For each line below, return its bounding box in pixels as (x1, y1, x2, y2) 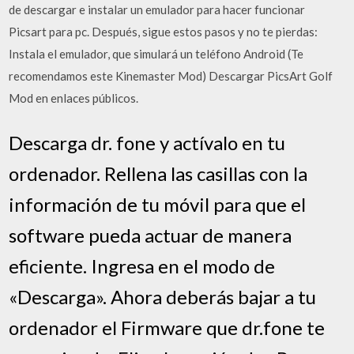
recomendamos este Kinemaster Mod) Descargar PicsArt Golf (9, 69, 333, 83)
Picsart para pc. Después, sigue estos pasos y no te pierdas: (9, 24, 318, 39)
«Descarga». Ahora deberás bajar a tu (9, 284, 317, 308)
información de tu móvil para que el (9, 192, 307, 216)
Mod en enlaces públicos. (9, 91, 139, 105)
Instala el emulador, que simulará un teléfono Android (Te (9, 47, 304, 61)
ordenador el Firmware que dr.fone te (9, 315, 326, 339)
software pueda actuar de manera (9, 223, 292, 247)
